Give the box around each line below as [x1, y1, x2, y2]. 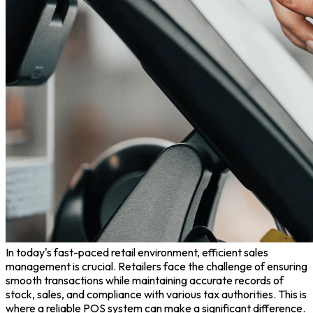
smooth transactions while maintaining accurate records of [6, 272, 284, 287]
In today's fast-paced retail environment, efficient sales [6, 245, 268, 259]
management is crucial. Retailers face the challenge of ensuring [6, 259, 307, 273]
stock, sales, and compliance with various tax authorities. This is [6, 286, 307, 301]
